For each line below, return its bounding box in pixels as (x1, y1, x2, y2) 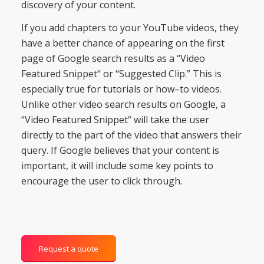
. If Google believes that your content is (46, 144, 219, 157)
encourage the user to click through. (21, 174, 182, 188)
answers (178, 128, 218, 142)
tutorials (100, 82, 141, 96)
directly (21, 128, 53, 142)
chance (80, 37, 113, 50)
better (49, 37, 80, 50)
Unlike (21, 98, 49, 111)
